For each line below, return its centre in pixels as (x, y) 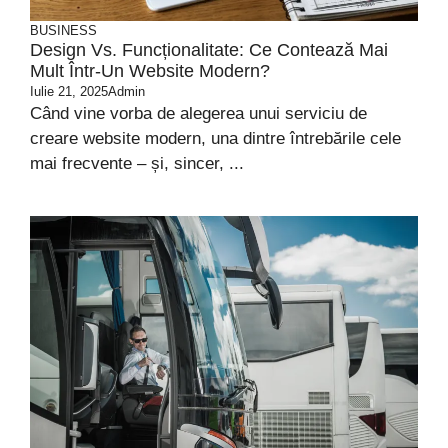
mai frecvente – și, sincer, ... (137, 163)
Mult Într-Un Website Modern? (150, 71)
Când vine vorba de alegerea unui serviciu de (198, 113)
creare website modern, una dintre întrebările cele (215, 138)
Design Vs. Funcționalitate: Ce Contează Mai (209, 50)
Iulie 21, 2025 (69, 91)
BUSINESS (63, 30)
